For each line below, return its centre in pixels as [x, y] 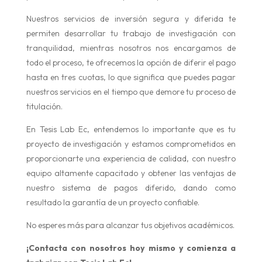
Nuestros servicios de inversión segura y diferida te [131, 18]
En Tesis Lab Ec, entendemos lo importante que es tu [131, 129]
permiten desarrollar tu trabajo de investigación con [131, 33]
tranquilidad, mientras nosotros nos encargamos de [131, 48]
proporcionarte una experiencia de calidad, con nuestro [131, 158]
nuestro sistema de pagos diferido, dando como [131, 187]
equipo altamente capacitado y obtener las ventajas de [131, 173]
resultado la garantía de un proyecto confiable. [113, 202]
